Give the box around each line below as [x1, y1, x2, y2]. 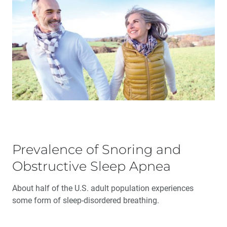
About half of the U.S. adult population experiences [12, 183, 194, 193]
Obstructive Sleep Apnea [12, 158, 171, 174]
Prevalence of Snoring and [12, 141, 181, 157]
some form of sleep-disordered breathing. [12, 196, 159, 205]
